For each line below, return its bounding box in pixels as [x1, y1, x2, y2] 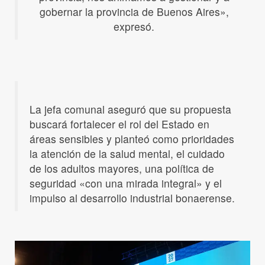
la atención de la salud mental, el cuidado [30, 146, 225, 161]
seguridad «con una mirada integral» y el [30, 175, 222, 190]
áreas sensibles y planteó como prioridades [30, 131, 234, 146]
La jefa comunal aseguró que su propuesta [30, 101, 231, 117]
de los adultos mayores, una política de [30, 160, 214, 176]
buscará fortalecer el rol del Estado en [30, 116, 209, 131]
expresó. [114, 18, 154, 34]
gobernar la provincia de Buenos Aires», [39, 4, 229, 19]
